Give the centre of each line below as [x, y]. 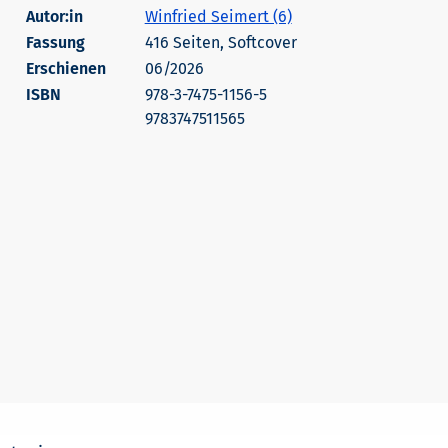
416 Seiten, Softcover [220, 42]
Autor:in [54, 16]
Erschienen [65, 68]
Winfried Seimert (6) [218, 16]
